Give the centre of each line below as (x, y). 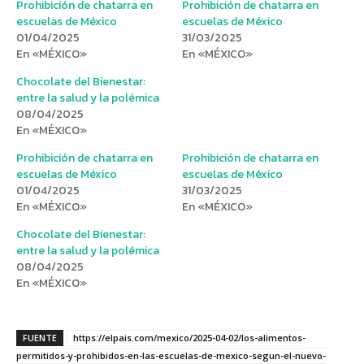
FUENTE (40, 338)
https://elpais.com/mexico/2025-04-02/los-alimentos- (189, 338)
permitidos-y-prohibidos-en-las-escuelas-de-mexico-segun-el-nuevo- (171, 355)
